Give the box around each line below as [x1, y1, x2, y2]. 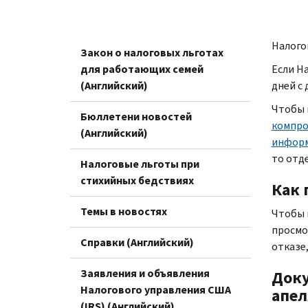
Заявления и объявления [80, 265, 210, 280]
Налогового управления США [80, 282, 231, 297]
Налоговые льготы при [80, 156, 199, 171]
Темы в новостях [80, 203, 167, 219]
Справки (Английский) [80, 234, 194, 250]
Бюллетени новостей [80, 109, 192, 124]
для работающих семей [80, 61, 203, 76]
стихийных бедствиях [80, 173, 194, 188]
